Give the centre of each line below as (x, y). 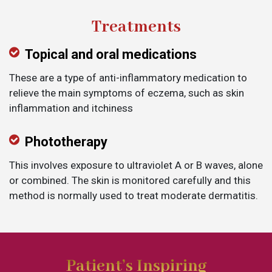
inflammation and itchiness (71, 108)
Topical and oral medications (111, 55)
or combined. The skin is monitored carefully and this (130, 181)
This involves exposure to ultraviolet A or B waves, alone (136, 165)
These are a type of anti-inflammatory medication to (128, 78)
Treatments (136, 27)
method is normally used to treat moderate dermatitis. (134, 196)
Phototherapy (66, 142)
